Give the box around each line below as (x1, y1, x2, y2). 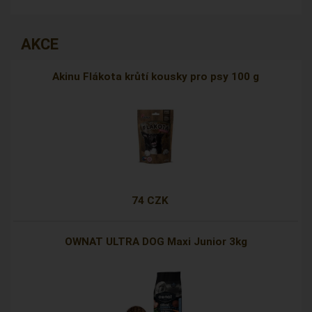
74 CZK (132, 194, 169, 208)
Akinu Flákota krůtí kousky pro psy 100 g (52, 70, 260, 84)
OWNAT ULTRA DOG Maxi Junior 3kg (64, 235, 247, 249)
